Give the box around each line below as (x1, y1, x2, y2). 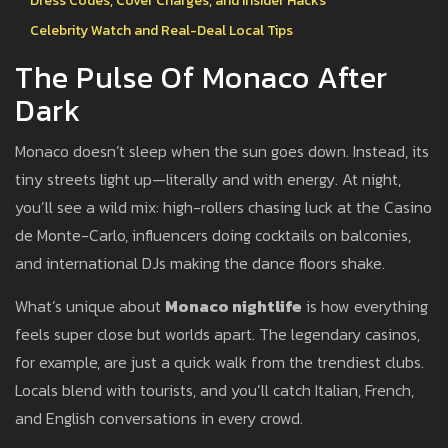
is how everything (302, 294, 428, 319)
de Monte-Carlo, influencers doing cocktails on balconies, (15, 223, 411, 248)
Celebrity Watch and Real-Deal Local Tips (30, 20, 293, 42)
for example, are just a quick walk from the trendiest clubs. (15, 350, 424, 375)
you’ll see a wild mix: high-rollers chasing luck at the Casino (15, 195, 432, 220)
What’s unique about (15, 294, 165, 319)
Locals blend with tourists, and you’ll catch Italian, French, (15, 378, 414, 403)
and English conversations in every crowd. (15, 406, 303, 431)
